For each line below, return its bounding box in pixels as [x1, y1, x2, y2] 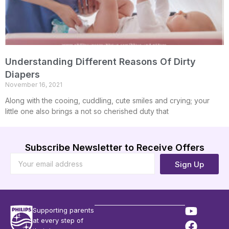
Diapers [5, 69, 40, 80]
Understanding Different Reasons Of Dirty [5, 56, 196, 67]
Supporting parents [33, 206, 95, 215]
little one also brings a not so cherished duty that [5, 107, 169, 116]
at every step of [33, 216, 84, 225]
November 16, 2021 [5, 81, 62, 89]
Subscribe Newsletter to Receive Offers [25, 142, 204, 153]
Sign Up [174, 159, 204, 169]
